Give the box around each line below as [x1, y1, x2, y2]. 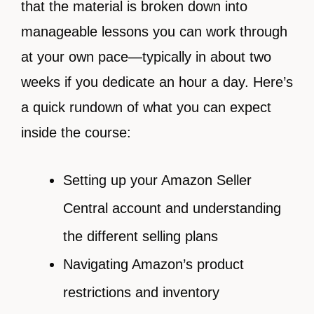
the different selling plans [63, 228, 218, 245]
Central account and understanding [63, 200, 281, 217]
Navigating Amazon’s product [63, 257, 244, 273]
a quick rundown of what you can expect [21, 100, 271, 116]
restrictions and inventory [63, 285, 219, 301]
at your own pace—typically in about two [21, 49, 271, 65]
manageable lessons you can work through [21, 24, 287, 40]
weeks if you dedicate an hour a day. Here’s [21, 74, 293, 90]
